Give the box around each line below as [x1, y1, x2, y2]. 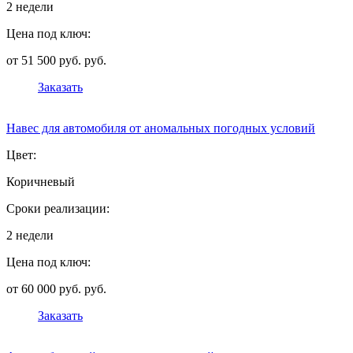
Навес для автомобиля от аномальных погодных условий [6, 121, 315, 136]
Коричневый [6, 175, 75, 189]
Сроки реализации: [6, 202, 110, 216]
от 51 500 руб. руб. [6, 54, 106, 68]
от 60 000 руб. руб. [6, 282, 106, 296]
